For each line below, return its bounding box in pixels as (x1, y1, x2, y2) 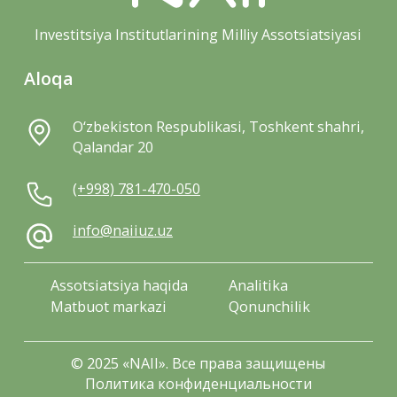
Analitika (229, 275, 288, 295)
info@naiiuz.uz (72, 221, 173, 241)
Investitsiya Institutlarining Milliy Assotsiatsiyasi (35, 24, 362, 44)
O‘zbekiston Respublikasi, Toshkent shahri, (72, 117, 364, 137)
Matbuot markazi (51, 296, 167, 316)
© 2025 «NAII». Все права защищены (71, 353, 326, 373)
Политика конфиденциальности (84, 373, 312, 393)
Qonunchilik (229, 296, 310, 316)
